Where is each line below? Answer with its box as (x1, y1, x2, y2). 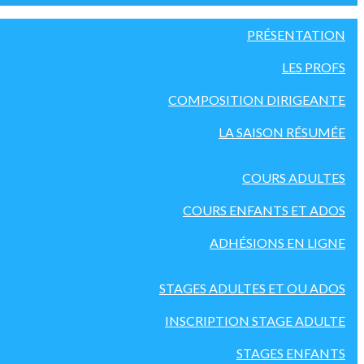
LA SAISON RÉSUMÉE (219, 124, 345, 140)
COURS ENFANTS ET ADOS (183, 202, 345, 218)
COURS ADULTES (242, 170, 345, 185)
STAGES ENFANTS (236, 345, 345, 361)
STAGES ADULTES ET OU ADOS (159, 280, 345, 296)
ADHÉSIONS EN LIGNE (210, 235, 345, 250)
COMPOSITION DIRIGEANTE (168, 92, 345, 107)
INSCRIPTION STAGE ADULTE (165, 313, 345, 328)
